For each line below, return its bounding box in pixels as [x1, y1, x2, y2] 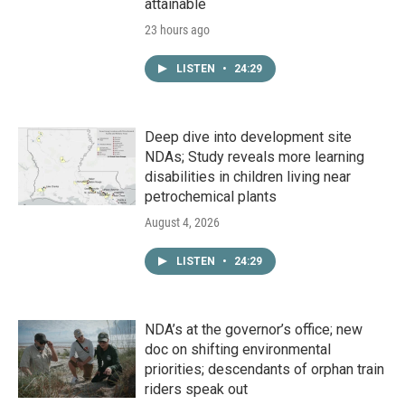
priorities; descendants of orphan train [145, 361, 384, 379]
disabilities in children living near [145, 168, 351, 186]
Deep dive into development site [145, 128, 352, 146]
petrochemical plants [145, 188, 277, 206]
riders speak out [145, 381, 248, 399]
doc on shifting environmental [145, 341, 331, 359]
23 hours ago [145, 23, 210, 38]
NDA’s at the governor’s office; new [145, 321, 363, 339]
